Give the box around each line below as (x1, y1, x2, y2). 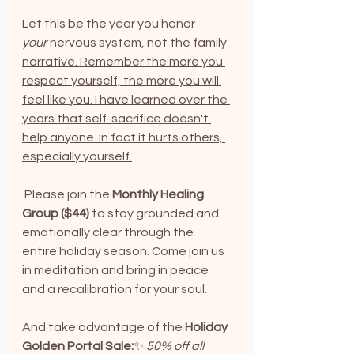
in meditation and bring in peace (22, 264, 211, 277)
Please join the (24, 188, 112, 201)
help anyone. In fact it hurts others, (22, 131, 225, 145)
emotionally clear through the (22, 226, 196, 239)
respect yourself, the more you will (22, 74, 221, 88)
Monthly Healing (112, 188, 206, 201)
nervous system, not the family (47, 36, 229, 50)
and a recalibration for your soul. (22, 283, 207, 296)
